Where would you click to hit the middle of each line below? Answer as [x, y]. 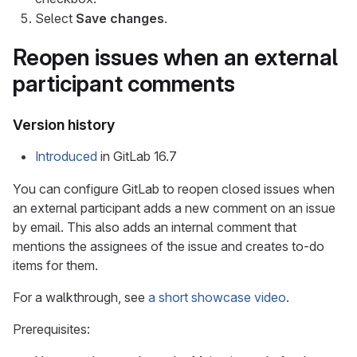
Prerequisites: [51, 329]
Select [55, 18]
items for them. [55, 265]
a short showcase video [217, 297]
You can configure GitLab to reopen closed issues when [174, 189]
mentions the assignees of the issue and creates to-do [169, 246]
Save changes [120, 18]
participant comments [124, 84]
